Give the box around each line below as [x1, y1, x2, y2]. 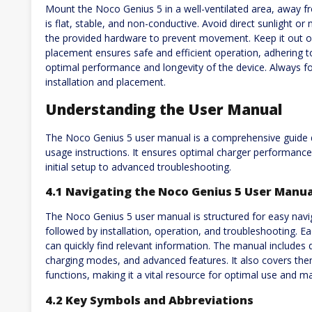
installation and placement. [45, 75, 166, 88]
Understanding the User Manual [45, 100, 282, 120]
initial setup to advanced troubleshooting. [45, 159, 231, 173]
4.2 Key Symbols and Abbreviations [45, 292, 253, 308]
